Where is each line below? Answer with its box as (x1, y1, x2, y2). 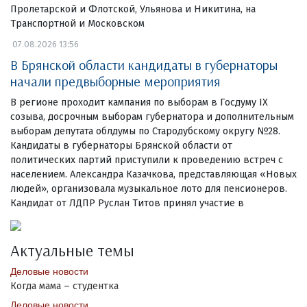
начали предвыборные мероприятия (10, 72, 221, 90)
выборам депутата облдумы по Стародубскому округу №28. (10, 125, 286, 137)
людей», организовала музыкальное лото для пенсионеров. (10, 182, 287, 195)
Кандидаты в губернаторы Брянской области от (10, 139, 232, 151)
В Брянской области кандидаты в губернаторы (10, 56, 278, 73)
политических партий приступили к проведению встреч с (10, 153, 283, 166)
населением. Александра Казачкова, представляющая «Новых (10, 168, 297, 180)
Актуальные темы (10, 239, 134, 260)
